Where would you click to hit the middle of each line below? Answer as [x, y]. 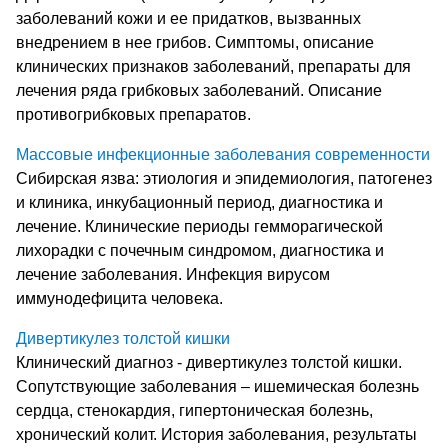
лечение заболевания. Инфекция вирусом [173, 275]
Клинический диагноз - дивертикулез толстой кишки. [209, 363]
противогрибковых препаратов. [133, 115]
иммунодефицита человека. [119, 299]
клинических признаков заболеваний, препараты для [213, 67]
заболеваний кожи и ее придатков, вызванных [188, 19]
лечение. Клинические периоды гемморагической [199, 227]
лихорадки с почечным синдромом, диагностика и [200, 251]
